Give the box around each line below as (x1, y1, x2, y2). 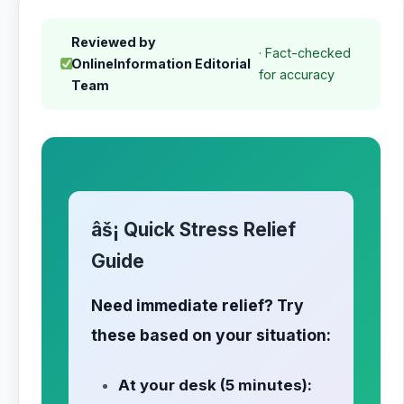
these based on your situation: (91, 326, 331, 344)
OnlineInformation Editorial (71, 56, 252, 71)
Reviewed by (71, 34, 157, 50)
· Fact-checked (258, 45, 351, 60)
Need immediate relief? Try (91, 296, 304, 315)
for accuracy (258, 67, 335, 82)
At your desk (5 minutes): (118, 376, 312, 394)
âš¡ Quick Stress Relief (91, 218, 296, 241)
